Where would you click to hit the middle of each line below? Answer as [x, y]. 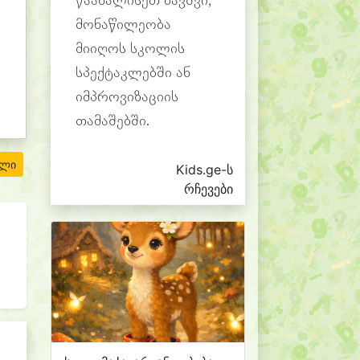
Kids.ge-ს [205, 170]
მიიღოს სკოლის [130, 49]
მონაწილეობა [123, 25]
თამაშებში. [112, 122]
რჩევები [209, 189]
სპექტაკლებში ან [133, 74]
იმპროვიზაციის [127, 98]
